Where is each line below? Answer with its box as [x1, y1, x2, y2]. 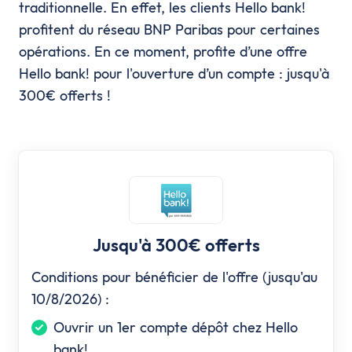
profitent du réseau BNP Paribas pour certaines [19, 20, 320, 38]
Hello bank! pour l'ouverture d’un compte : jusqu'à [19, 64, 329, 82]
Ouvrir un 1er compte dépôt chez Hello [53, 318, 298, 336]
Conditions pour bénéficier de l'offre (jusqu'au [31, 268, 317, 286]
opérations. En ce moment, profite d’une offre [19, 42, 307, 60]
